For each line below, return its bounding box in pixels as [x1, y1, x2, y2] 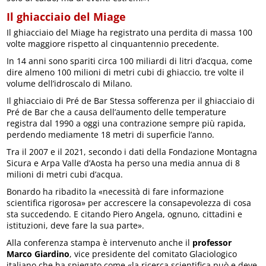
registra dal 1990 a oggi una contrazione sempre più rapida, [7, 118, 246, 129]
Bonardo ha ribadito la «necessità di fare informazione [7, 186, 224, 197]
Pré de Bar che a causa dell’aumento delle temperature [7, 106, 227, 118]
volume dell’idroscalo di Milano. [7, 78, 133, 89]
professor [192, 237, 232, 248]
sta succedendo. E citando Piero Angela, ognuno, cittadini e [7, 208, 243, 220]
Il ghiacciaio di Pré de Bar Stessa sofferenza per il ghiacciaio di [7, 95, 255, 106]
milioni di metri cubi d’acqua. [7, 169, 123, 180]
